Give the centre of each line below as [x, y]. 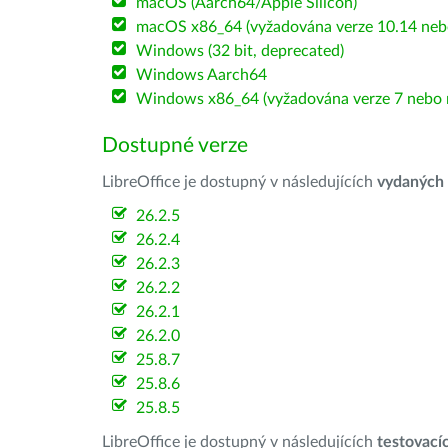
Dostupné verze [175, 145]
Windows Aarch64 [202, 75]
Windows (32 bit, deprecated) [240, 51]
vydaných [410, 182]
